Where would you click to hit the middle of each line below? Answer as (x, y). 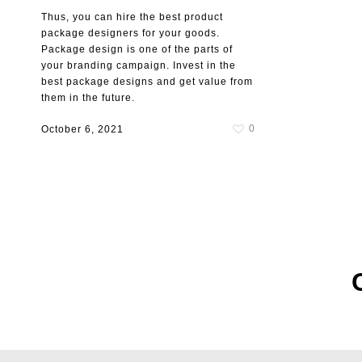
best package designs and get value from (147, 82)
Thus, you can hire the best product (132, 17)
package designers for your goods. (130, 34)
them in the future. (88, 98)
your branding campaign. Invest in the (138, 66)
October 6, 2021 (82, 130)
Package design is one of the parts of (137, 50)
